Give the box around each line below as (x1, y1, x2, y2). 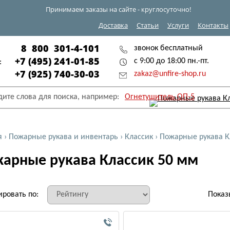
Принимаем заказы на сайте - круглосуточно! (46, 5, 191, 14)
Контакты (198, 21, 228, 30)
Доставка (99, 21, 128, 30)
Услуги (167, 21, 189, 30)
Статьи (137, 21, 159, 30)
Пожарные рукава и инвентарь (9, 133, 118, 141)
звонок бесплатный (134, 44, 203, 52)
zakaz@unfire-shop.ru (134, 70, 206, 78)
